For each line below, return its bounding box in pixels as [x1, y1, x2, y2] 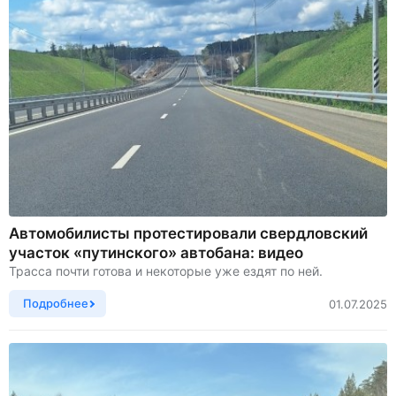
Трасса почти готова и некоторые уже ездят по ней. [9, 263, 323, 279]
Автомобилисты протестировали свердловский [9, 225, 368, 243]
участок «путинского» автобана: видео [9, 244, 303, 263]
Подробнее [23, 296, 88, 311]
